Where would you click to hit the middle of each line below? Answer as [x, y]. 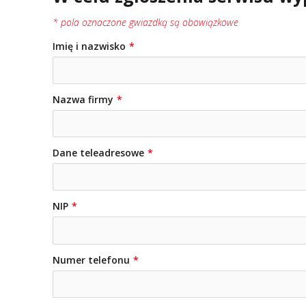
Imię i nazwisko [89, 46]
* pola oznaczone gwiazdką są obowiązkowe [145, 22]
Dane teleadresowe [98, 153]
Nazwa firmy [83, 100]
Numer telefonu [91, 260]
